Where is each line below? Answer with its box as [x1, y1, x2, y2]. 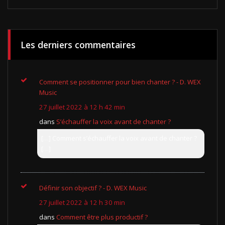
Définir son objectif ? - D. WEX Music [39, 183, 147, 192]
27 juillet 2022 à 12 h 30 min [39, 197, 125, 207]
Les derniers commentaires [21, 38, 136, 51]
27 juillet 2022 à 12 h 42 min [39, 102, 125, 111]
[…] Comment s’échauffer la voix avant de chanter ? [41, 133, 197, 143]
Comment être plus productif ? [56, 212, 148, 221]
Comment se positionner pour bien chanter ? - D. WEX [39, 77, 201, 86]
